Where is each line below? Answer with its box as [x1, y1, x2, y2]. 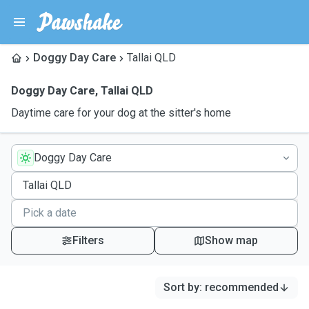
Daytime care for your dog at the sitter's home [11, 106, 231, 119]
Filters [72, 234, 104, 247]
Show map [205, 234, 259, 247]
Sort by [163, 281, 199, 294]
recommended [205, 281, 279, 294]
